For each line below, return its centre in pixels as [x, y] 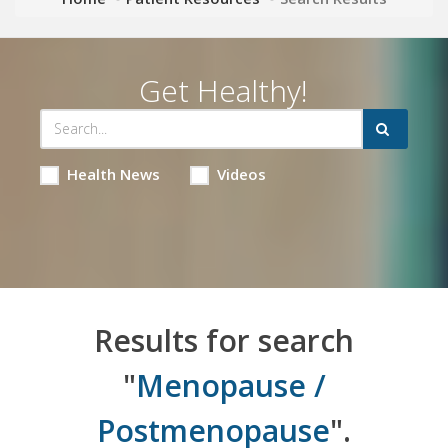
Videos [241, 173]
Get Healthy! [224, 90]
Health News [113, 173]
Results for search [224, 340]
